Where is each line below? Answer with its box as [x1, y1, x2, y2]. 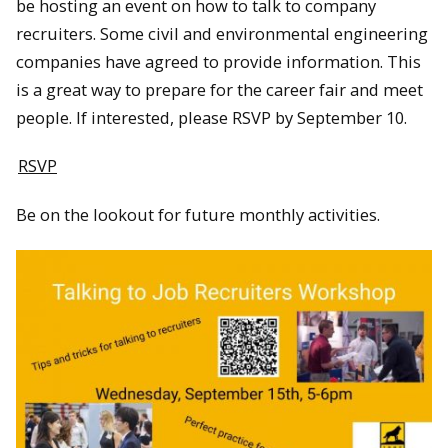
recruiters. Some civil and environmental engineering [16, 21, 428, 45]
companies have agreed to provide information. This [16, 49, 421, 73]
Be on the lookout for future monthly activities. [16, 202, 384, 226]
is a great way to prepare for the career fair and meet [16, 77, 423, 101]
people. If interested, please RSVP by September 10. [16, 105, 407, 129]
